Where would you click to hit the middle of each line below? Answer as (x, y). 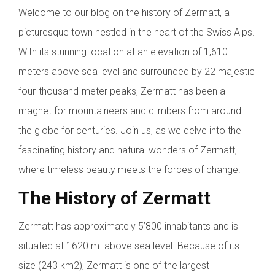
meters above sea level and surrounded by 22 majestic (137, 71)
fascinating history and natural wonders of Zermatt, (128, 150)
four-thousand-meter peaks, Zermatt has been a (122, 91)
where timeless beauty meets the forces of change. (130, 169)
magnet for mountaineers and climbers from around (130, 110)
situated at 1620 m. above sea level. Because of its (129, 246)
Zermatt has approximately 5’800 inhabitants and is (128, 226)
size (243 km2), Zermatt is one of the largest (114, 265)
